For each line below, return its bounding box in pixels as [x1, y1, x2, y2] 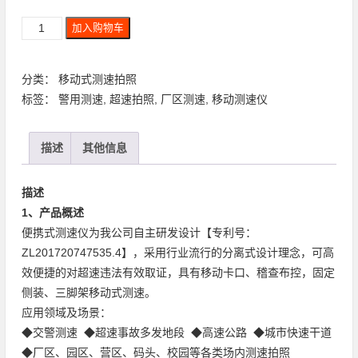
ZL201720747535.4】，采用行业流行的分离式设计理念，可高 [21, 246, 334, 260]
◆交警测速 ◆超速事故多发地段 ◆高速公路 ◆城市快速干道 [21, 326, 332, 340]
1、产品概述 [21, 206, 84, 220]
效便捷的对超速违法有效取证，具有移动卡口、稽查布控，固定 [21, 266, 335, 280]
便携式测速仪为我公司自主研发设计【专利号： [21, 226, 257, 240]
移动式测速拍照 [58, 73, 137, 86]
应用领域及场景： [21, 306, 111, 320]
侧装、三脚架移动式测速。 [21, 286, 156, 300]
